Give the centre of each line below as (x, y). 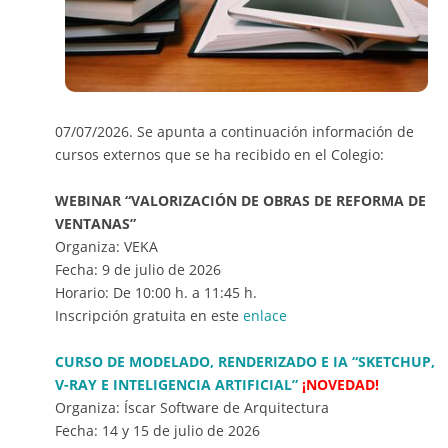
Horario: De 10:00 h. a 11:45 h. (156, 293)
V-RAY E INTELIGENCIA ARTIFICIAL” (176, 385)
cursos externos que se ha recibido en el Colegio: (219, 155)
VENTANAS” (97, 224)
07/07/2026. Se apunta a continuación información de (234, 132)
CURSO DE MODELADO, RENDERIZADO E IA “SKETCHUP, (245, 362)
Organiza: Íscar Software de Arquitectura (192, 408)
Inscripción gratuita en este (149, 316)
